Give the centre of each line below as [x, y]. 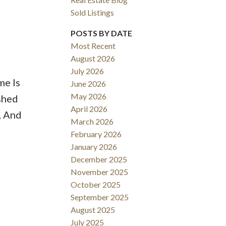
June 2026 [89, 84]
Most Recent [93, 46]
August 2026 [93, 59]
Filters [15, 90]
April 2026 [89, 109]
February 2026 [96, 134]
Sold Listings [93, 13]
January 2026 [94, 147]
